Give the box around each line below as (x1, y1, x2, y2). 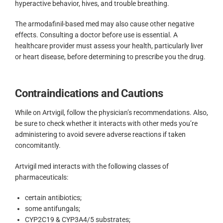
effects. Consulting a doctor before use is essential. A (15, 31, 178, 39)
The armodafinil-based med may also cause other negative (15, 20, 194, 28)
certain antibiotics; (25, 194, 82, 202)
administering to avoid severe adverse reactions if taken (15, 130, 186, 139)
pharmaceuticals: (15, 173, 68, 181)
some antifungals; (25, 205, 80, 213)
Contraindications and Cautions (15, 87, 163, 100)
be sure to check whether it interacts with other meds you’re (15, 119, 198, 128)
